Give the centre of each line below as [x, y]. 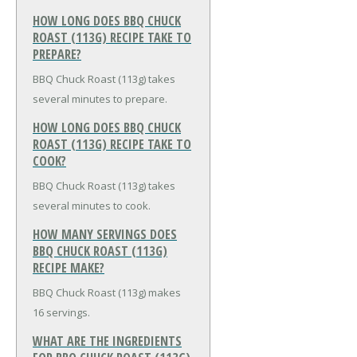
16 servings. [61, 313]
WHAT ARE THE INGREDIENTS [107, 341]
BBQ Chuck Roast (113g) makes [107, 293]
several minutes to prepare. [100, 99]
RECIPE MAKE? [69, 268]
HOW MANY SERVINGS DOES [105, 235]
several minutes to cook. [92, 206]
